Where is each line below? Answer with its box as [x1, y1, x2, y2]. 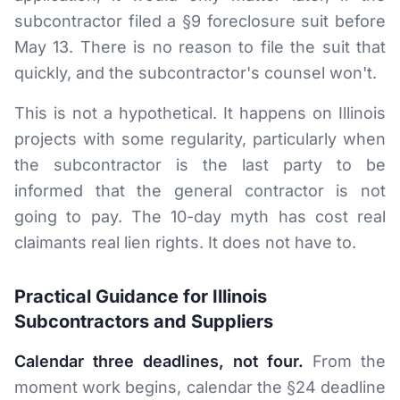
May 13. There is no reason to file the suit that [14, 37, 386, 56]
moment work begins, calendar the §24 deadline [14, 378, 386, 396]
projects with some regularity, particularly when [14, 129, 386, 148]
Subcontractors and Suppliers [14, 311, 273, 332]
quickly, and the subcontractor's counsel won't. [14, 63, 377, 82]
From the [304, 352, 386, 371]
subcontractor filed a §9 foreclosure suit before [14, 12, 386, 30]
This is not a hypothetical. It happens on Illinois [14, 104, 386, 122]
